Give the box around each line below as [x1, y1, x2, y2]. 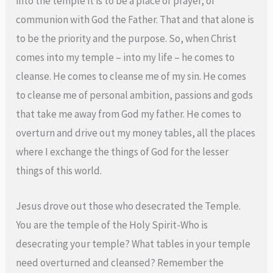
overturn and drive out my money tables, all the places [16, 126, 256, 140]
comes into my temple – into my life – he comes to [16, 50, 235, 64]
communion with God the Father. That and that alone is [16, 12, 255, 26]
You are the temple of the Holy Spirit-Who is [16, 218, 208, 232]
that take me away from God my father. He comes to [16, 107, 242, 121]
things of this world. [16, 163, 102, 177]
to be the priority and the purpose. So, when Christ [16, 31, 237, 45]
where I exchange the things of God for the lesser [16, 144, 229, 158]
